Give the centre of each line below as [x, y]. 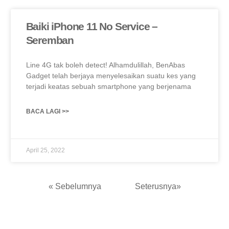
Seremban [50, 40]
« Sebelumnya [75, 187]
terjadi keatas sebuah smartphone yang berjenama [108, 87]
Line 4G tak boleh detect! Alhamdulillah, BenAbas [105, 65]
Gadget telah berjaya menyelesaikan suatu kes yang [111, 76]
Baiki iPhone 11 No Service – [92, 27]
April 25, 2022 [45, 151]
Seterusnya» [158, 187]
